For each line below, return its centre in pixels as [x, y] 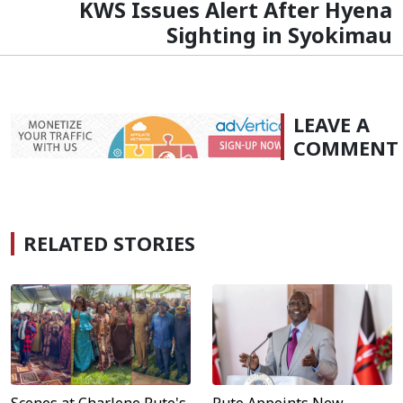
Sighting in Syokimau [279, 35]
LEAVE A [331, 124]
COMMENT [346, 148]
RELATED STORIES [109, 243]
